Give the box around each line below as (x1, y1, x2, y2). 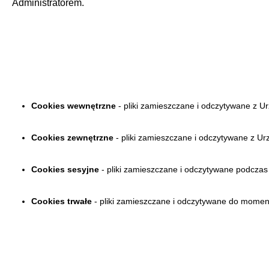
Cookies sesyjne (31, 165, 101, 175)
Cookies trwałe (31, 196, 92, 207)
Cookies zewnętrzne (31, 133, 113, 143)
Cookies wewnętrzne (31, 101, 116, 111)
